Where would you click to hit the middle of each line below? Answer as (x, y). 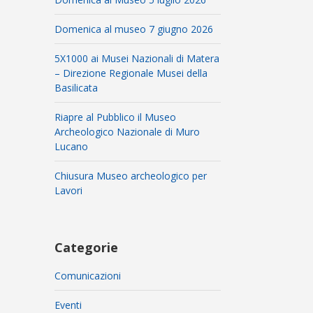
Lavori (69, 190)
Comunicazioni (88, 276)
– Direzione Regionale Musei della (131, 73)
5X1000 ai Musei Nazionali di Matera (137, 58)
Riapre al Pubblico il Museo (116, 117)
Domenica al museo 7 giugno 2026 (134, 29)
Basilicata (77, 88)
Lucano (72, 146)
